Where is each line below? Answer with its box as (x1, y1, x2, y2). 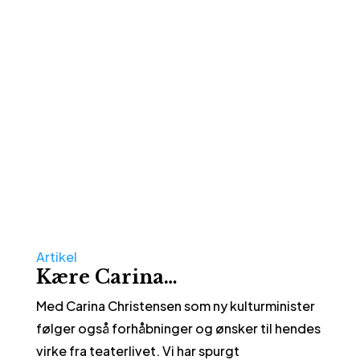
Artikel (35, 248, 77, 266)
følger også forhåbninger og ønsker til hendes (35, 320, 321, 337)
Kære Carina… (35, 266, 178, 289)
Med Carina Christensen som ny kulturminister (35, 297, 315, 315)
